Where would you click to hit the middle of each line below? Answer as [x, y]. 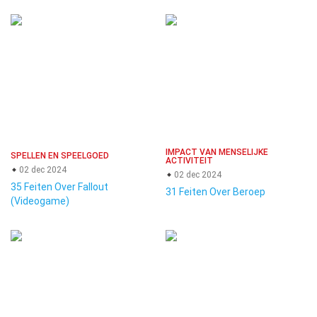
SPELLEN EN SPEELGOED [60, 156]
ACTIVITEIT [189, 161]
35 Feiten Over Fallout [59, 187]
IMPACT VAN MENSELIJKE [217, 152]
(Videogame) [40, 201]
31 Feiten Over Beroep [215, 192]
